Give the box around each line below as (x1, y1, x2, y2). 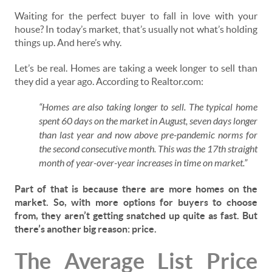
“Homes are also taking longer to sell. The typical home (39, 101, 257, 114)
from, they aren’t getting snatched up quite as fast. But (15, 210, 257, 222)
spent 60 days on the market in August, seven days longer (39, 115, 257, 127)
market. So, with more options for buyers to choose (15, 197, 257, 208)
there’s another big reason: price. (15, 223, 157, 235)
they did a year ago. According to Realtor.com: (15, 76, 203, 87)
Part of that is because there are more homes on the (15, 183, 257, 195)
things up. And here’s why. (15, 37, 121, 49)
